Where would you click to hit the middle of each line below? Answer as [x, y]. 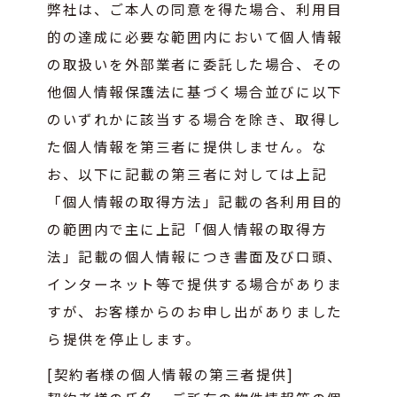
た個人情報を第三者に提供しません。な [187, 146]
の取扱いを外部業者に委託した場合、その [195, 63]
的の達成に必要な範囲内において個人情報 [195, 36]
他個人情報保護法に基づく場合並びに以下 [195, 91]
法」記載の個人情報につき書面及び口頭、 [195, 256]
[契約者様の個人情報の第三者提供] [171, 374]
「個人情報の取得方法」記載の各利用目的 [195, 201]
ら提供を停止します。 [124, 338]
